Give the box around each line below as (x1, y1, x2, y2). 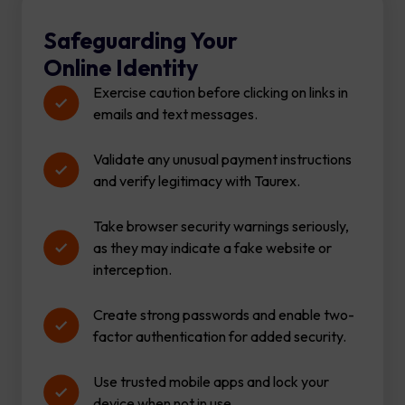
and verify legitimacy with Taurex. (93, 172, 303, 190)
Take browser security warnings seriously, (93, 217, 349, 235)
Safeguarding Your (43, 26, 238, 55)
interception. (93, 260, 174, 278)
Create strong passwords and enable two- (93, 306, 354, 324)
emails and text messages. (93, 105, 260, 123)
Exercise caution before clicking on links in (93, 83, 348, 101)
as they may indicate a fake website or (93, 239, 332, 257)
